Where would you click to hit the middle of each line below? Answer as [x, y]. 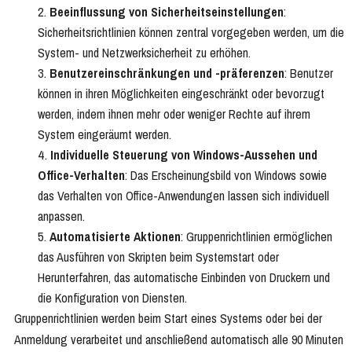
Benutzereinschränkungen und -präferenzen [167, 73]
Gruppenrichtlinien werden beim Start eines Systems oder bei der [168, 319]
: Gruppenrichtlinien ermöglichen [257, 237]
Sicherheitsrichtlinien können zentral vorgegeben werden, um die [191, 33]
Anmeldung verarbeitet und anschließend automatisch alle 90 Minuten [179, 340]
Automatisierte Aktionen [115, 237]
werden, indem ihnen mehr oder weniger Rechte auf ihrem [174, 114]
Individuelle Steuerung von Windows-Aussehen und [184, 155]
